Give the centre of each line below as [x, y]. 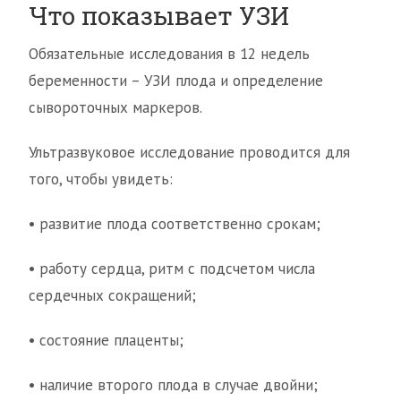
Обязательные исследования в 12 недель [169, 54]
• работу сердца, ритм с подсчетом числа [172, 269]
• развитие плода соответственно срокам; [175, 224]
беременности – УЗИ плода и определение [176, 81]
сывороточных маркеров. [115, 108]
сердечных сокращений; [112, 296]
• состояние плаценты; [106, 341]
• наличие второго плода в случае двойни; [173, 385]
